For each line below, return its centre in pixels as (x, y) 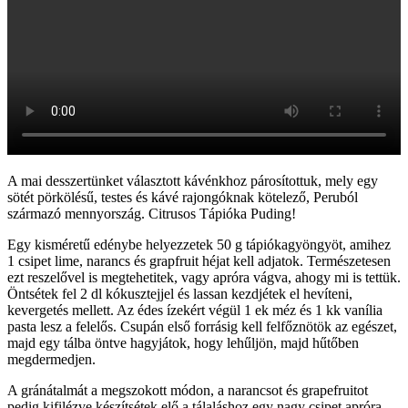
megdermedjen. (51, 359)
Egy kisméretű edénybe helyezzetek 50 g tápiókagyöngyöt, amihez (199, 244)
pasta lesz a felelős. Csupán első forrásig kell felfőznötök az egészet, (202, 326)
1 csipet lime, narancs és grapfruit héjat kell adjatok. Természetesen (199, 260)
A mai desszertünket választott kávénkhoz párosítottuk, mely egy (193, 180)
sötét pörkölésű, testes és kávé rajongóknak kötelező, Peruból (183, 197)
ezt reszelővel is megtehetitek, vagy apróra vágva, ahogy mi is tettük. (204, 277)
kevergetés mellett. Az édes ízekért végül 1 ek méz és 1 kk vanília (195, 310)
